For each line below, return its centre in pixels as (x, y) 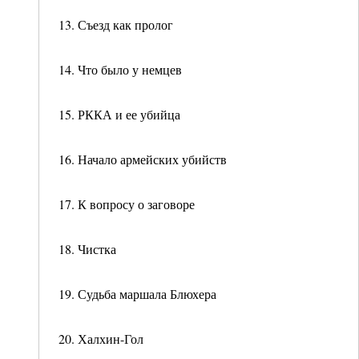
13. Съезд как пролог (116, 24)
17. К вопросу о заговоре (127, 204)
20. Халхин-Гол (101, 339)
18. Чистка (87, 249)
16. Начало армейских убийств (143, 159)
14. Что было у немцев (120, 69)
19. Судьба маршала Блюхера (137, 294)
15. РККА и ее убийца (119, 114)
